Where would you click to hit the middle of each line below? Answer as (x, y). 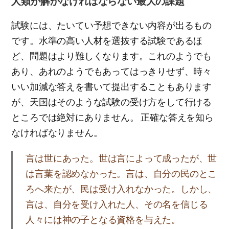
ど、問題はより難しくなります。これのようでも (111, 56)
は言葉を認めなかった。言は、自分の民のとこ (121, 174)
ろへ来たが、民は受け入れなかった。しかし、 (121, 189)
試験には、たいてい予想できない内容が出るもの (111, 25)
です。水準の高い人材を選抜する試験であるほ (107, 41)
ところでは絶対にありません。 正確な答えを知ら (112, 117)
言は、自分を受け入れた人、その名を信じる (117, 204)
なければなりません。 (57, 133)
